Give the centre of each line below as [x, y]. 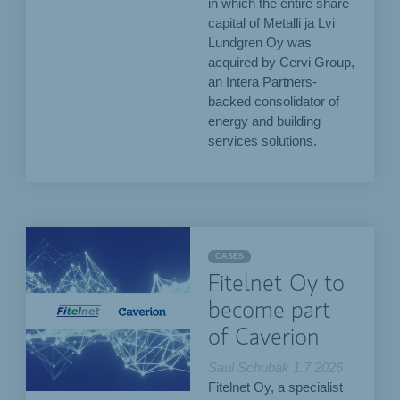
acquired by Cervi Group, [282, 63]
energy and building [265, 122]
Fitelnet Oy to [277, 284]
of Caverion [264, 338]
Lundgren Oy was [260, 43]
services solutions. [263, 142]
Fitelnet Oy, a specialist [276, 387]
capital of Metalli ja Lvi [272, 24]
